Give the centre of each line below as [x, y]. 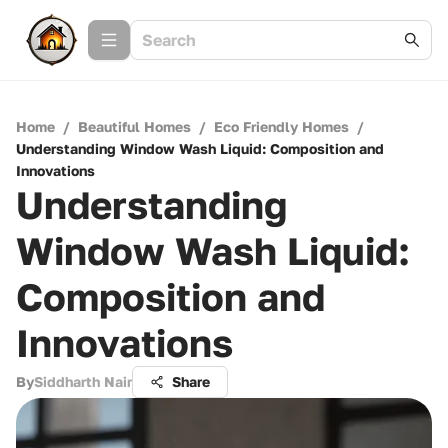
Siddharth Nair [83, 381]
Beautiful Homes [134, 126]
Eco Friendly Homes [281, 126]
